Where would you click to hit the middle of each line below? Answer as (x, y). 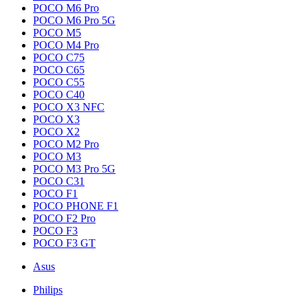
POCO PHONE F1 (76, 206)
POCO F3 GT (64, 243)
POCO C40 (59, 95)
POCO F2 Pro (64, 218)
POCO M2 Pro (66, 144)
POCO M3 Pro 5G (74, 169)
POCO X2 (56, 132)
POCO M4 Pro (66, 45)
